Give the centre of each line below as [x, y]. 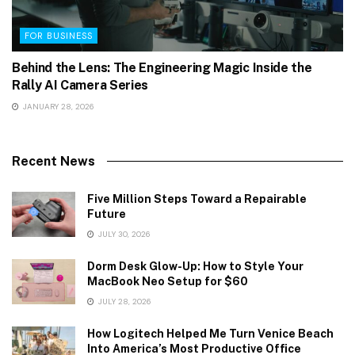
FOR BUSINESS [59, 36]
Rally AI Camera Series [80, 86]
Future [107, 214]
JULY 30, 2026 [123, 235]
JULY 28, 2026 [124, 302]
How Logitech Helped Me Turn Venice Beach [210, 334]
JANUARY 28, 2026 [57, 107]
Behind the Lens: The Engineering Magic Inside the [162, 68]
